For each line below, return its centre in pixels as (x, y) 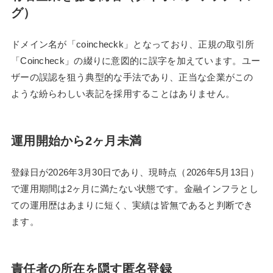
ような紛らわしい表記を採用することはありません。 (123, 93)
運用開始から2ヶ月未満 (76, 140)
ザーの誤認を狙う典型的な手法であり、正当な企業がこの (132, 77)
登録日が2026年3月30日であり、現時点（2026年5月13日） (135, 172)
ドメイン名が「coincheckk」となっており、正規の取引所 (133, 44)
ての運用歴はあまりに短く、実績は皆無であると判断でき (132, 205)
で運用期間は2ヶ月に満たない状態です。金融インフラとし (135, 188)
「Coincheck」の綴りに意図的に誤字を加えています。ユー (136, 60)
